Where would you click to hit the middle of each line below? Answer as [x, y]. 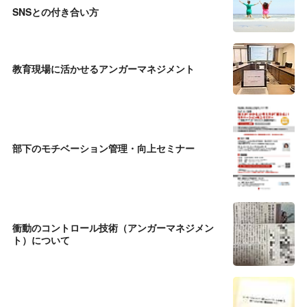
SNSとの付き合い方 [56, 12]
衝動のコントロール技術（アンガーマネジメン [113, 228]
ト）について [41, 240]
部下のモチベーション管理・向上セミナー [103, 148]
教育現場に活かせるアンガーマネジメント [103, 69]
